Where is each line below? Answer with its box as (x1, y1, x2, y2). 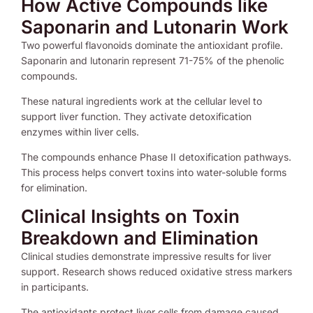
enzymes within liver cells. (21, 126, 139, 138)
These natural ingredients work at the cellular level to (21, 95, 262, 108)
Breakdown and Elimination (21, 227, 259, 249)
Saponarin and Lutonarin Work (21, 16, 289, 38)
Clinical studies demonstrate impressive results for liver (21, 250, 271, 263)
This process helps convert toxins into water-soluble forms (21, 166, 286, 179)
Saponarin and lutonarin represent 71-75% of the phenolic (21, 54, 284, 67)
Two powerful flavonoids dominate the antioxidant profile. (21, 39, 283, 52)
